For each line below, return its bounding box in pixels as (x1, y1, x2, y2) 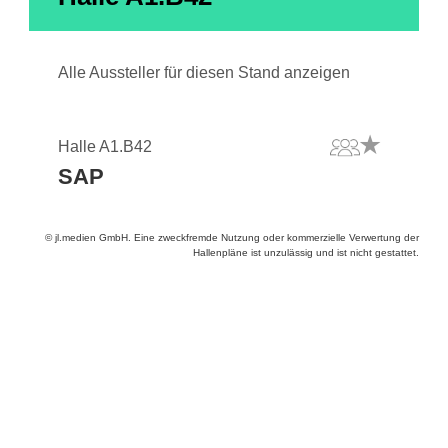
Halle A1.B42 (58, 138, 152, 155)
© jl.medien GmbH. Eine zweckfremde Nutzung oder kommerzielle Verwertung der (45, 232, 419, 243)
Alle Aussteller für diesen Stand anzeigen (58, 64, 350, 81)
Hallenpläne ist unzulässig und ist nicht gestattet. (193, 247, 419, 258)
